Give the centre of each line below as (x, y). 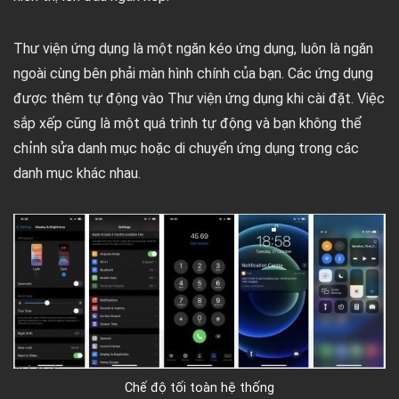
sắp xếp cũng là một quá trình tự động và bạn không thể (187, 123)
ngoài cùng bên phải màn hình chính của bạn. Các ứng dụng (193, 73)
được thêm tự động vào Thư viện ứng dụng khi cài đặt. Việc (199, 98)
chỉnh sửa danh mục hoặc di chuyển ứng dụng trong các (186, 148)
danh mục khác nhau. (77, 173)
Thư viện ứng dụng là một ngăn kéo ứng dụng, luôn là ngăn (193, 48)
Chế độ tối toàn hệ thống (199, 387)
